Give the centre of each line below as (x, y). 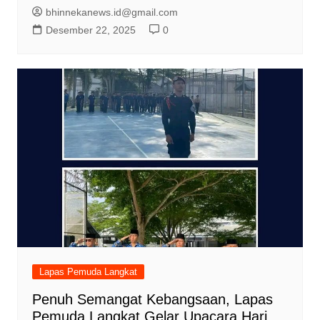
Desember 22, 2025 (90, 30)
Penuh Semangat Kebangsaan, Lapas (152, 300)
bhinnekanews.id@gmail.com (111, 12)
